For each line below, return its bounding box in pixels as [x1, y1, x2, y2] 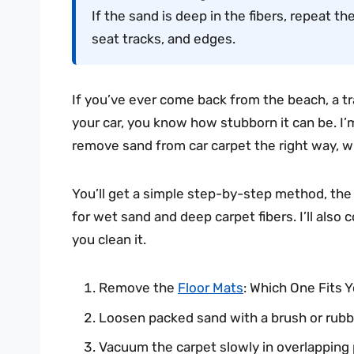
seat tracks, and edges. [92, 30, 235, 47]
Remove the [99, 280, 178, 296]
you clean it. [72, 232, 146, 248]
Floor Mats [178, 280, 243, 296]
